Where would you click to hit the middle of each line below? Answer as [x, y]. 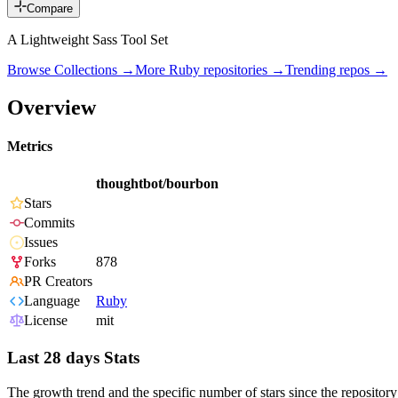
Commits [49, 223]
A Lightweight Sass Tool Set [88, 40]
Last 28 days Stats [73, 358]
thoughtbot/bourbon [157, 184]
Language [52, 301]
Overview [52, 107]
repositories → [243, 70]
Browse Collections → [71, 70]
